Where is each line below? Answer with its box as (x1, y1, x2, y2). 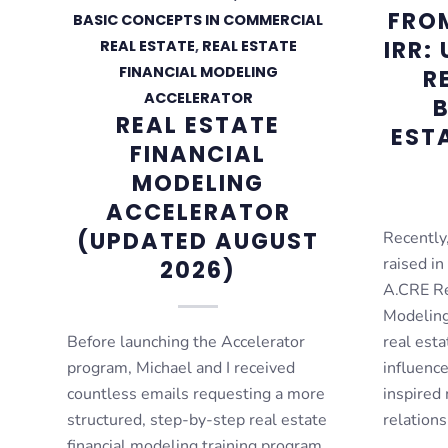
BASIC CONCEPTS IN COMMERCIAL (73, 9, 324, 30)
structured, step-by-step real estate (67, 408, 327, 431)
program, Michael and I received (67, 356, 295, 379)
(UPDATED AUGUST (77, 224, 320, 257)
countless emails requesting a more (67, 382, 325, 405)
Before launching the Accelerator (67, 330, 305, 353)
